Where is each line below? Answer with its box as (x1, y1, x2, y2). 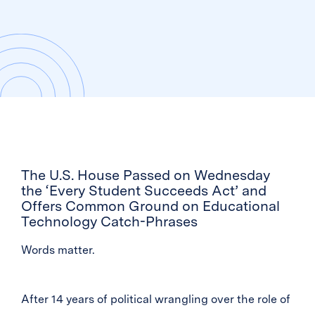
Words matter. (21, 243, 95, 257)
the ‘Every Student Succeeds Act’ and (21, 182, 266, 199)
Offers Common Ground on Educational (21, 198, 280, 214)
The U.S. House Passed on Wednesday (21, 167, 270, 184)
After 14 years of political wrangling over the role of (21, 292, 290, 306)
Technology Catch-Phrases (21, 213, 198, 230)
